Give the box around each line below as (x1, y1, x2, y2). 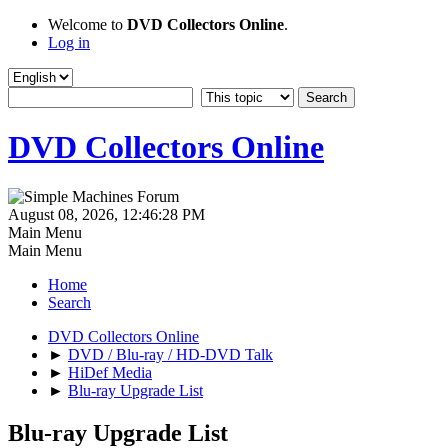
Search (48, 293, 91, 311)
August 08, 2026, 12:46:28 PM (8, 205, 205, 223)
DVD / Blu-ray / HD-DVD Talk (68, 345, 273, 363)
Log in (48, 34, 90, 51)
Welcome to (48, 16, 127, 33)
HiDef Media (68, 363, 152, 381)
